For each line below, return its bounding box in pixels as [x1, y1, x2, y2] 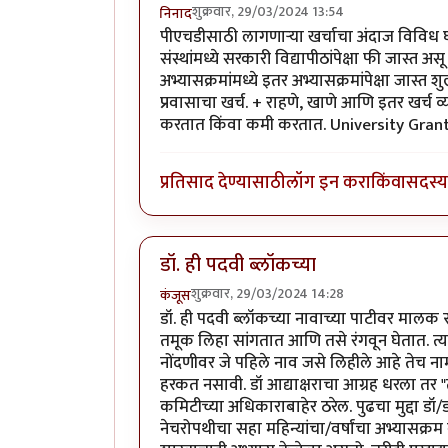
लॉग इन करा [286, 167, 371, 199]
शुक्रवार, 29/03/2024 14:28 [191, 281, 344, 305]
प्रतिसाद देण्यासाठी [160, 167, 286, 199]
